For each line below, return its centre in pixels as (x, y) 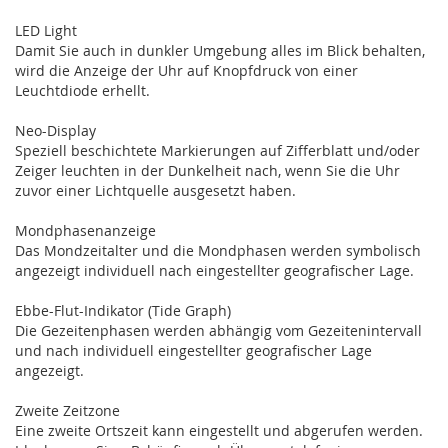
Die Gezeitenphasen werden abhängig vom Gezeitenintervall (218, 330)
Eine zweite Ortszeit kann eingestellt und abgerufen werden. (219, 430)
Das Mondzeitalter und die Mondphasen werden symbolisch (218, 250)
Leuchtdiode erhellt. (82, 90)
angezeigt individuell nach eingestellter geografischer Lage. (214, 270)
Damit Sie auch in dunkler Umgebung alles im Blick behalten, (220, 50)
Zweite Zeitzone (67, 410)
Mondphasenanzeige (85, 230)
